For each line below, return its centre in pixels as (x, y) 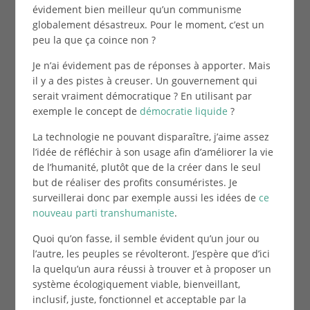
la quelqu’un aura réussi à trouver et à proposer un (152, 268)
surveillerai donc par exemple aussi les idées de (145, 197)
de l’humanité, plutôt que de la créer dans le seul (146, 167)
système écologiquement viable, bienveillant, (136, 284)
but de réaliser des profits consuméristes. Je (135, 182)
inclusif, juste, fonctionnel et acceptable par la (139, 299)
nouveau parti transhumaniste (103, 212)
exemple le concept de (86, 111)
